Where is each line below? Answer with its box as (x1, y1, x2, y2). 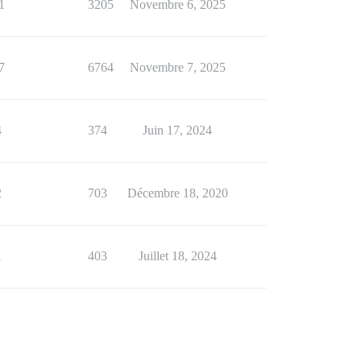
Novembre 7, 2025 (129, 60, 226, 74)
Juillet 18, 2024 (138, 248, 217, 263)
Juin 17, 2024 (143, 122, 212, 137)
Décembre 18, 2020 (127, 185, 228, 200)
